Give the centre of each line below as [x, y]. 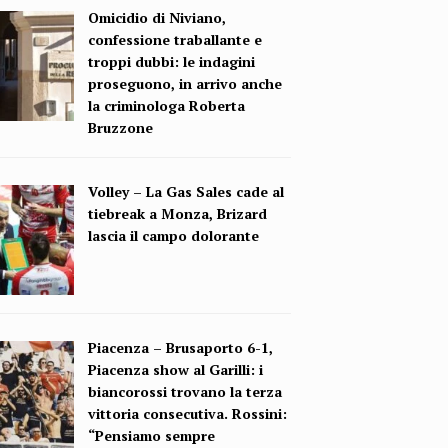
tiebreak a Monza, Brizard [178, 213]
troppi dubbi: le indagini [172, 61]
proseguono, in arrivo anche [185, 83]
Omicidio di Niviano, [157, 17]
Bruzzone [121, 127]
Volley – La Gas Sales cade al [186, 191]
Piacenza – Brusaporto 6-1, [181, 348]
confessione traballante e [175, 39]
